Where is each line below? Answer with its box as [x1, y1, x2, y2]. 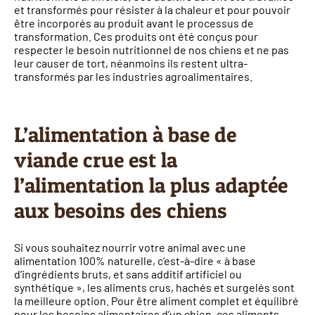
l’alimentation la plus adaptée [14, 172, 288, 198]
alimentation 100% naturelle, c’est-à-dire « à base [14, 253, 256, 267]
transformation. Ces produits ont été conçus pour [14, 30, 258, 44]
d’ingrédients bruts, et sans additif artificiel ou [14, 266, 242, 281]
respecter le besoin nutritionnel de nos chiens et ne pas [14, 43, 289, 57]
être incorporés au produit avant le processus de [14, 16, 254, 30]
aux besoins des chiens [14, 198, 227, 224]
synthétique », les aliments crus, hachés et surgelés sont [14, 280, 295, 294]
